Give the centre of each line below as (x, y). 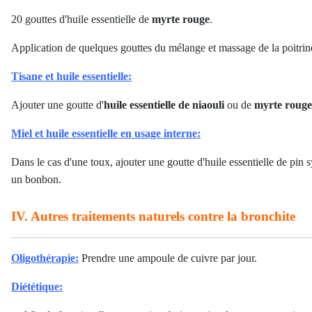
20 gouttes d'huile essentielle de (81, 19)
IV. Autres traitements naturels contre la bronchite (153, 216)
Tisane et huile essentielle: (71, 76)
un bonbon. (36, 179)
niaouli (208, 105)
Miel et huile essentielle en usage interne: (106, 133)
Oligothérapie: (45, 258)
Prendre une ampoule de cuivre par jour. (168, 258)
